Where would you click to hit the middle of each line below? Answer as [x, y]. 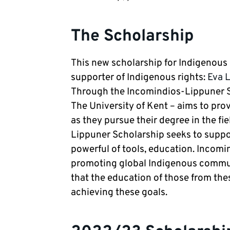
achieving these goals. [119, 192]
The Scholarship [132, 36]
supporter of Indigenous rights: [139, 77]
